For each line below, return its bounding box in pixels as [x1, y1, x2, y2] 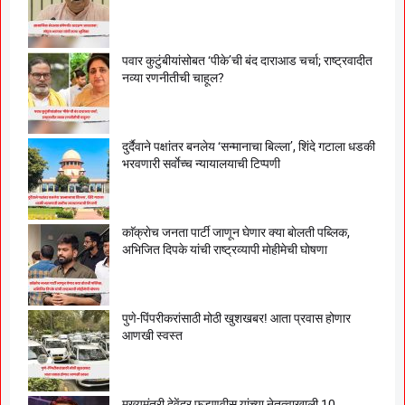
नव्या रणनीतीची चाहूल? [122, 70, 224, 85]
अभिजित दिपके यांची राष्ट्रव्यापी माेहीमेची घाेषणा [122, 241, 327, 257]
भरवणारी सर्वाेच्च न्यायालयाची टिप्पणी [122, 155, 280, 171]
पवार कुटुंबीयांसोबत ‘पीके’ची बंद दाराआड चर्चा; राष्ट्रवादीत [122, 52, 372, 68]
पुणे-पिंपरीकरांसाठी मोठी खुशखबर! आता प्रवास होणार [122, 310, 351, 325]
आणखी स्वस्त [122, 327, 183, 343]
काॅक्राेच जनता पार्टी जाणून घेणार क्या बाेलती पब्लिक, [122, 224, 350, 240]
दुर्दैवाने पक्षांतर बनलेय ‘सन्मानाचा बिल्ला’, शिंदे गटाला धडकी [122, 138, 375, 154]
